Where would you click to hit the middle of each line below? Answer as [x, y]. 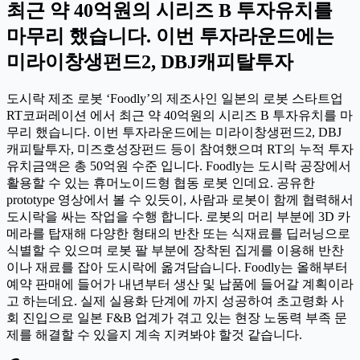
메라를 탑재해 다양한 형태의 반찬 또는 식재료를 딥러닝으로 [178, 233]
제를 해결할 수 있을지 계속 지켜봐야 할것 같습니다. [154, 334]
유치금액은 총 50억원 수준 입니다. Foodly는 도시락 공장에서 [179, 166]
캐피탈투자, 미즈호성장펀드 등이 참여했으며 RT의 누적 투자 [180, 149]
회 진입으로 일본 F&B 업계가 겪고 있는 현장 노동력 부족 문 [177, 317]
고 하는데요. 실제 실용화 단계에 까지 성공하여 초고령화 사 [175, 301]
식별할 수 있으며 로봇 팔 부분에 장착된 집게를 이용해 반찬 [175, 250]
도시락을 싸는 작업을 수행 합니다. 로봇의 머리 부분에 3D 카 [178, 216]
